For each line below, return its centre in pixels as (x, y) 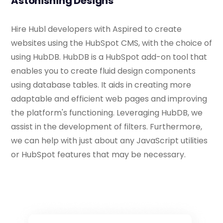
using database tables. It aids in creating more (101, 85)
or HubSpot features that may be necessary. (98, 154)
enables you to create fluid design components (103, 71)
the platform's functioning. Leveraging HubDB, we (107, 112)
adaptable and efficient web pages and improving (109, 99)
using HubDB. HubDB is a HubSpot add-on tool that (109, 57)
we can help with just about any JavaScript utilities (109, 140)
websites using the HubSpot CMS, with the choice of (111, 43)
